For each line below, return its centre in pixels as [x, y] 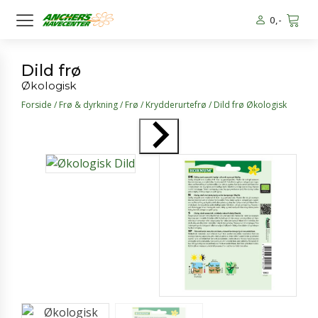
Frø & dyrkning [88, 105]
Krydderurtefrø [176, 105]
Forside [37, 105]
